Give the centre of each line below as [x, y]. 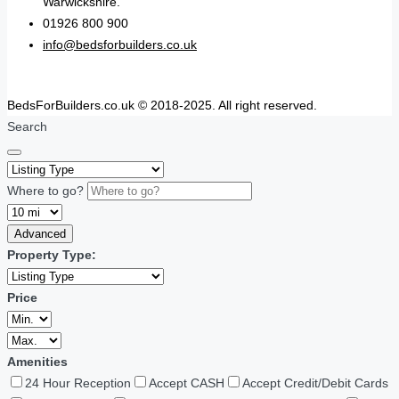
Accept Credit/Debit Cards [315, 383]
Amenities [37, 362]
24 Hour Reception [78, 383]
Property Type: [52, 255]
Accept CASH [187, 383]
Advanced [40, 234]
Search [27, 127]
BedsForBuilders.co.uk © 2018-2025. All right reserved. [162, 106]
